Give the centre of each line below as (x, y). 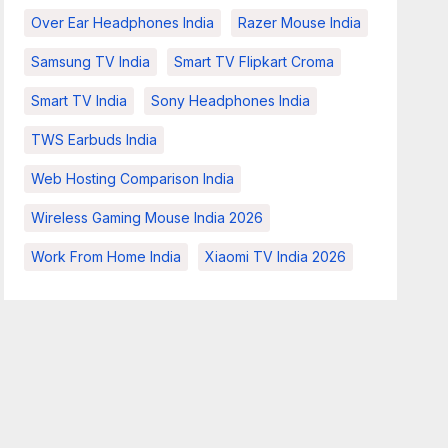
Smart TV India (79, 100)
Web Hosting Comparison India (133, 178)
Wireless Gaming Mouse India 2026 (147, 217)
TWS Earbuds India (94, 139)
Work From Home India (106, 256)
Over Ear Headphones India (123, 22)
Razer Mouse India (300, 22)
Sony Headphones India (231, 100)
